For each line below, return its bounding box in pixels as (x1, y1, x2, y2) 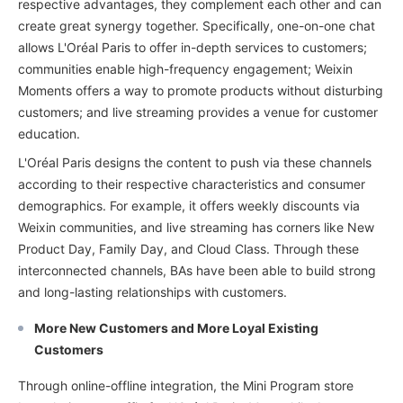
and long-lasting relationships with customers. (18, 283, 287, 300)
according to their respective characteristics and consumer (18, 175, 365, 192)
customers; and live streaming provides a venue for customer (18, 103, 378, 120)
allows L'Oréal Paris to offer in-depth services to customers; (18, 39, 367, 55)
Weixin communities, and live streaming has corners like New (18, 219, 374, 235)
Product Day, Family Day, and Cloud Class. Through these (18, 240, 359, 256)
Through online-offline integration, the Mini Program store (18, 377, 354, 393)
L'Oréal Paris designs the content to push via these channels (18, 154, 372, 170)
